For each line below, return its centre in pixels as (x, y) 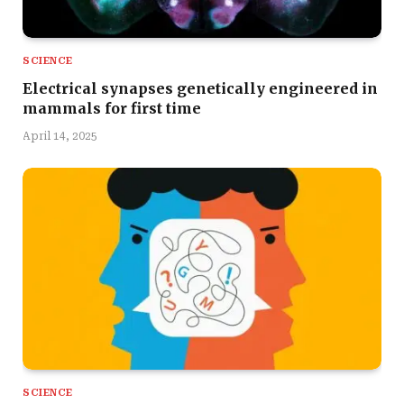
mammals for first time (112, 108)
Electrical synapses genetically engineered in (200, 88)
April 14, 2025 (60, 136)
